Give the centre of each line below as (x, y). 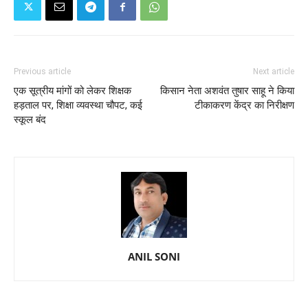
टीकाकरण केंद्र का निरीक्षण (244, 106)
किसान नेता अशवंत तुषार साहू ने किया (227, 91)
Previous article (42, 72)
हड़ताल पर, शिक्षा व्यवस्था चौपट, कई (78, 106)
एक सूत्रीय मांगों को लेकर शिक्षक (73, 91)
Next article (274, 72)
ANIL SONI (154, 257)
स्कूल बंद (30, 120)
